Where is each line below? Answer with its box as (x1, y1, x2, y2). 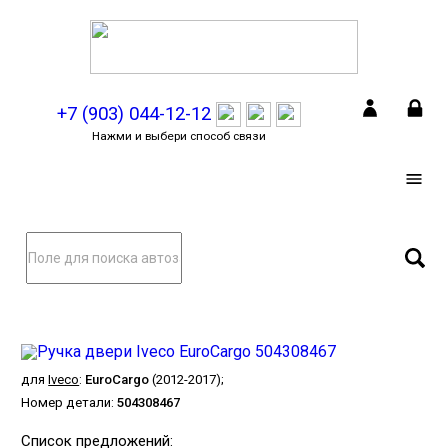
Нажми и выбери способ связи (92, 128, 267, 143)
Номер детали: (21, 394, 118, 410)
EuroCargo (85, 371, 150, 387)
